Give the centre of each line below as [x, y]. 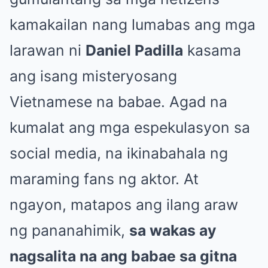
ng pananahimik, [69, 230]
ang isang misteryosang [93, 76]
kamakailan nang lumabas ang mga [133, 25]
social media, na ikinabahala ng [119, 153]
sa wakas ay [173, 230]
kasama [212, 50]
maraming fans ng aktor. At [104, 179]
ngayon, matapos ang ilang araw [124, 205]
